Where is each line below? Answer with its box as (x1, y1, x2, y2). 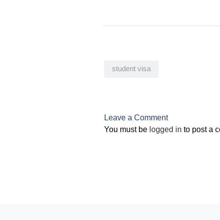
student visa (112, 64, 151, 73)
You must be (104, 125, 149, 134)
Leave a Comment (104, 113, 168, 122)
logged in (149, 125, 182, 134)
